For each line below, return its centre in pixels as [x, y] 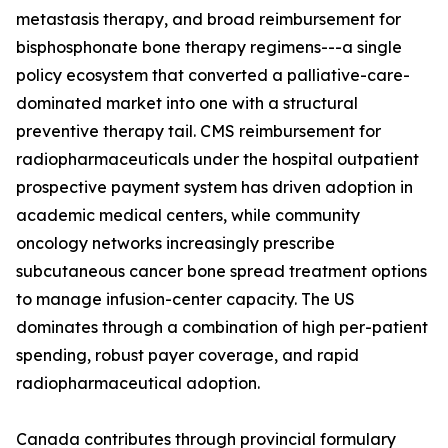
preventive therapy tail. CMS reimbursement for [198, 131]
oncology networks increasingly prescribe [175, 243]
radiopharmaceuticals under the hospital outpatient [217, 159]
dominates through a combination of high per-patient [222, 327]
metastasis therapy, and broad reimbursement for [208, 19]
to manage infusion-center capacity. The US [185, 299]
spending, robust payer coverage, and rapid [187, 355]
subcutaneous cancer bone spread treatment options [221, 271]
